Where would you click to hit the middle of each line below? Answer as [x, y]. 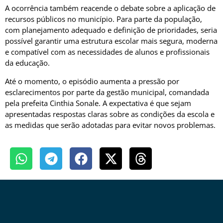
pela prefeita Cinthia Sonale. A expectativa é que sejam [98, 103]
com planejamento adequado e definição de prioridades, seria [111, 30]
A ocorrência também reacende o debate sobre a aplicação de [110, 8]
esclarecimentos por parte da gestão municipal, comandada [107, 92]
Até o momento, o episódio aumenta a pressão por [92, 81]
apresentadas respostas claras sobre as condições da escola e [110, 114]
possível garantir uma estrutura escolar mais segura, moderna [111, 41]
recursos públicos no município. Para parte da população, [104, 19]
